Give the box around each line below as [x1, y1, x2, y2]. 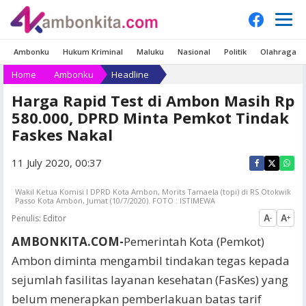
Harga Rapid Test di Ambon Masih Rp [12, 90, 294, 111]
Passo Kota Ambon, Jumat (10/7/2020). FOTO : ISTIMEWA [15, 195, 215, 206]
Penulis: [12, 212, 41, 224]
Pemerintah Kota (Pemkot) [124, 234, 264, 249]
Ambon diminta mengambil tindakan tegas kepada [12, 253, 290, 268]
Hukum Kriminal [63, 46, 123, 57]
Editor [41, 212, 66, 224]
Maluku [137, 46, 164, 57]
